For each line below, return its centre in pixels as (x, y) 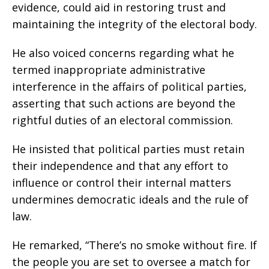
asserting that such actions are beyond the (124, 104)
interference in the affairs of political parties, (129, 87)
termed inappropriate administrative (109, 70)
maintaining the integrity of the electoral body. (134, 24)
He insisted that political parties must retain (128, 149)
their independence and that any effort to (120, 166)
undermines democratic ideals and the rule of (130, 200)
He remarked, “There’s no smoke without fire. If (134, 245)
